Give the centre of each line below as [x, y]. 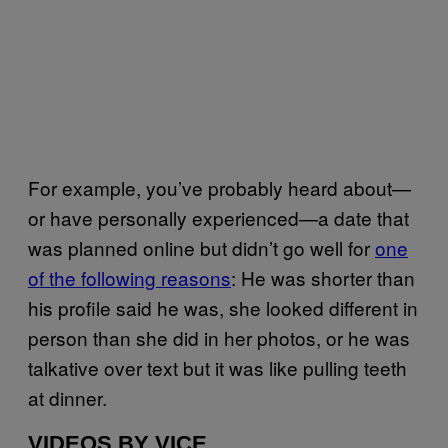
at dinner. [67, 397]
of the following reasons [129, 277]
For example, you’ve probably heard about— [219, 187]
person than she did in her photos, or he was [219, 337]
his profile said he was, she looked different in [223, 307]
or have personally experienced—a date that [218, 217]
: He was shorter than [323, 277]
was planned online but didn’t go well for [201, 247]
